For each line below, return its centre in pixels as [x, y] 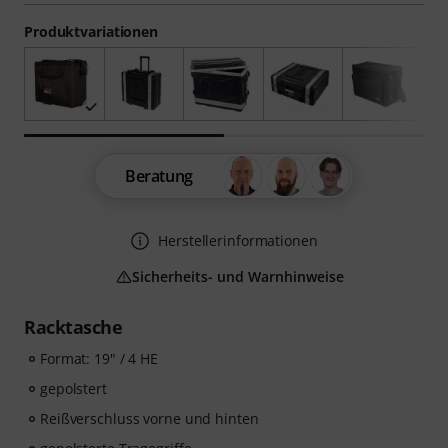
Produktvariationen [91, 31]
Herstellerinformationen [238, 241]
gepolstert [73, 389]
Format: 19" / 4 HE [99, 359]
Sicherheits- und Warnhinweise [238, 277]
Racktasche [73, 327]
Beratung [159, 176]
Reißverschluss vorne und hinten [149, 419]
